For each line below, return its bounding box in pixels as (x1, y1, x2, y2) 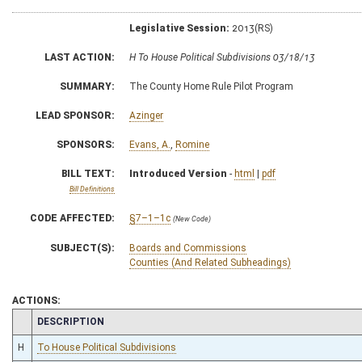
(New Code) (173, 214, 211, 223)
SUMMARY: (60, 80, 115, 92)
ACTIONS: (12, 294, 61, 306)
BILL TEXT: (61, 167, 115, 179)
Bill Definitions (69, 184, 115, 193)
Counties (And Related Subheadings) (129, 256, 291, 268)
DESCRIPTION (37, 315, 104, 327)
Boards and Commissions (129, 242, 246, 254)
